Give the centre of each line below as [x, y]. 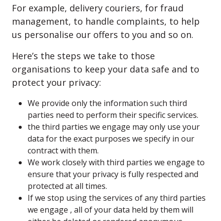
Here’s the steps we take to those [83, 56]
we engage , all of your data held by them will [110, 210]
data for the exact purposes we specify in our [111, 139]
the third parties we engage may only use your [114, 127]
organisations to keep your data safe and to [106, 69]
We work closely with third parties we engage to [116, 162]
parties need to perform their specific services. [113, 115]
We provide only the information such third [107, 103]
